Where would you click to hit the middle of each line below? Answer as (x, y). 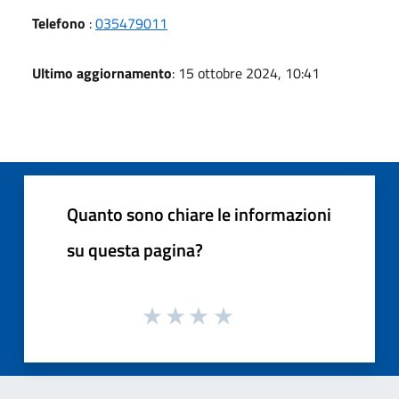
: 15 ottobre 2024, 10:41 (246, 73)
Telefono (59, 23)
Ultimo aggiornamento (102, 73)
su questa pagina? (135, 249)
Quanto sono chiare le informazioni (199, 214)
